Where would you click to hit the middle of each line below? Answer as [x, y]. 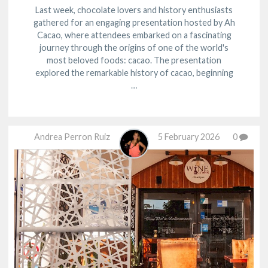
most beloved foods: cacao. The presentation [134, 60]
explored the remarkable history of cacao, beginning [134, 73]
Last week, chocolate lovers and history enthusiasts [134, 10]
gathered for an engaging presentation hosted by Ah [134, 23]
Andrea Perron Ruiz [72, 137]
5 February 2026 [189, 137]
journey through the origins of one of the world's [134, 48]
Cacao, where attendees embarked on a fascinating [134, 35]
